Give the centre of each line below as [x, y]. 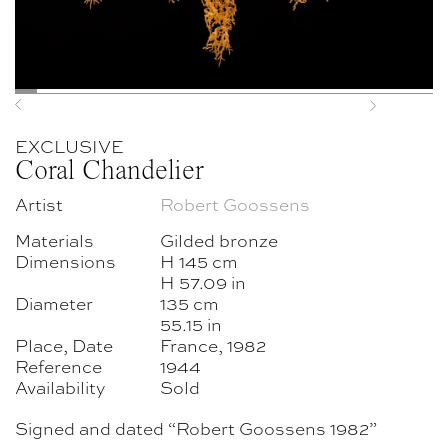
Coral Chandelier [109, 170]
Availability [60, 386]
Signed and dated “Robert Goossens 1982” [196, 427]
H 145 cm [199, 260]
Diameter [54, 302]
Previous [51, 114]
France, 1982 [213, 344]
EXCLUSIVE [69, 145]
